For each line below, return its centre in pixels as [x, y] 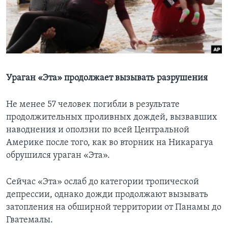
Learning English [39, 18]
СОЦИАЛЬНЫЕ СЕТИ [39, 45]
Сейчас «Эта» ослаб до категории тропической [103, 182]
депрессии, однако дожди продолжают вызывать [107, 195]
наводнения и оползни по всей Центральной [98, 130]
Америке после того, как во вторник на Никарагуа [110, 143]
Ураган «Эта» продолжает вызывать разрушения [107, 78]
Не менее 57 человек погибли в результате [93, 105]
